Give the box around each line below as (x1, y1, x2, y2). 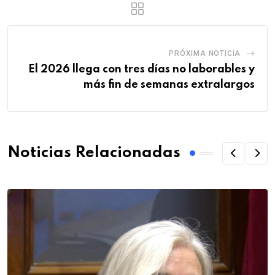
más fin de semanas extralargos (83, 79, 255, 90)
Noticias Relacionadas (7, 145, 180, 161)
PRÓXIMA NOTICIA (169, 48, 241, 58)
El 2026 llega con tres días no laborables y (28, 63, 255, 75)
